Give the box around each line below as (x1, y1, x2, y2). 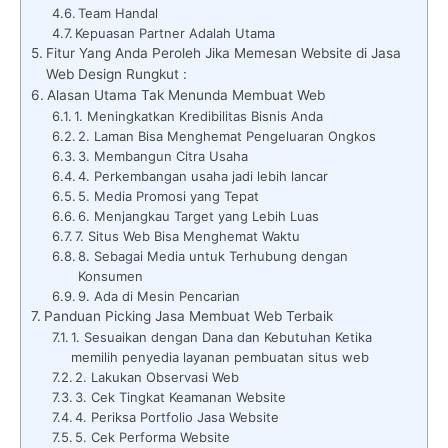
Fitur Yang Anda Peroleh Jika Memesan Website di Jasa (45, 44, 401, 61)
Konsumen (78, 267, 144, 284)
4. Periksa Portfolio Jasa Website (75, 408, 280, 425)
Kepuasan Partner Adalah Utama (75, 24, 276, 41)
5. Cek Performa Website (75, 428, 231, 445)
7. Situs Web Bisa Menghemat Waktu (75, 227, 301, 244)
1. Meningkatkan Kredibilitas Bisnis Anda (74, 107, 324, 124)
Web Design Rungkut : (45, 65, 187, 82)
